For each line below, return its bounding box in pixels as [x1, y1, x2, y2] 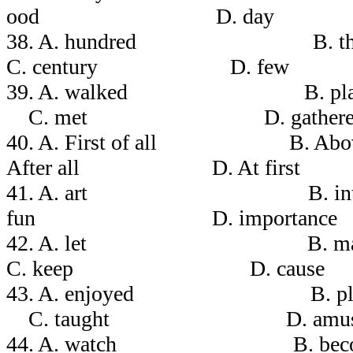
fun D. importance [6, 205, 337, 230]
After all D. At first [6, 154, 300, 180]
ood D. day [6, 3, 274, 28]
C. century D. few [6, 54, 289, 79]
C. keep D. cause [6, 255, 325, 281]
